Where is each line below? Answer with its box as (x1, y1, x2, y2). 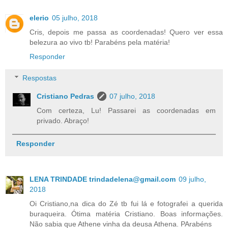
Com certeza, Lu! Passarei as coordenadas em (37, 106, 216, 115)
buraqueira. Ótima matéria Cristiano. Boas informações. (30, 210, 223, 218)
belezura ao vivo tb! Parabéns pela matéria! (30, 38, 170, 47)
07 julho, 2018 (109, 92, 156, 100)
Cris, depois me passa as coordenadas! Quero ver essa (30, 28, 223, 37)
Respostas (22, 73, 57, 82)
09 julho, (179, 175, 206, 184)
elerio (30, 14, 49, 22)
